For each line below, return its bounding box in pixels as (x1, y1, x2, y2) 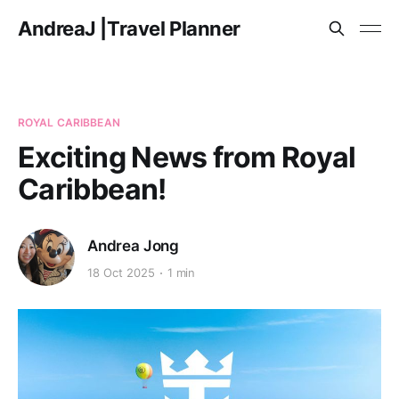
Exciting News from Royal (18, 140, 356, 175)
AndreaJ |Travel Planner (18, 17, 240, 40)
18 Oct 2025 (87, 265, 155, 281)
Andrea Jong (87, 236, 180, 255)
